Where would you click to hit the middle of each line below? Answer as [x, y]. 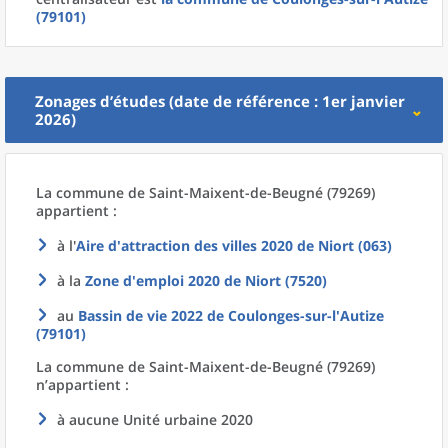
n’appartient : [82, 384]
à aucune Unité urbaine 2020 [155, 419]
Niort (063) [355, 245]
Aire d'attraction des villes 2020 [184, 245]
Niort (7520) [286, 280]
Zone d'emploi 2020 [152, 280]
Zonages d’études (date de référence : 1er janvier [220, 101]
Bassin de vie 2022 [140, 315]
